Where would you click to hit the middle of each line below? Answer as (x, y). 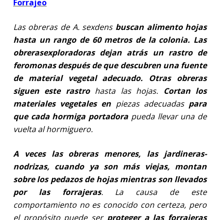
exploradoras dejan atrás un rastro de (125, 52)
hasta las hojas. (129, 91)
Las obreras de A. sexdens (64, 27)
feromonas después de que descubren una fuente (110, 65)
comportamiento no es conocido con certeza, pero (110, 205)
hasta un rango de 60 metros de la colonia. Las (110, 40)
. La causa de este (154, 192)
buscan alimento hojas (161, 27)
